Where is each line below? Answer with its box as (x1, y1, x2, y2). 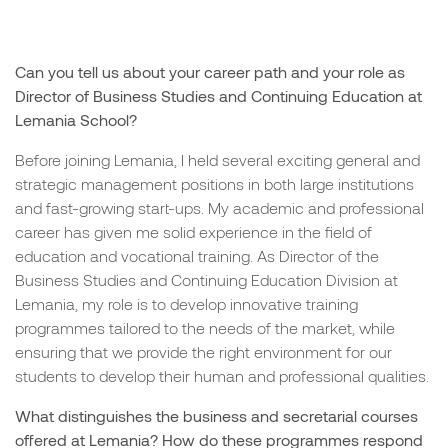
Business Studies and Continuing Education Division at (15, 269, 398, 289)
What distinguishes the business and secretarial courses (15, 405, 418, 425)
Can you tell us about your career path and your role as (15, 61, 405, 81)
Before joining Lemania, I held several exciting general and (15, 149, 420, 169)
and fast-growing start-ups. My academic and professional (15, 197, 424, 217)
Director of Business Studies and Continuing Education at (15, 85, 422, 105)
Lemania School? (15, 109, 137, 129)
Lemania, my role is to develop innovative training (15, 293, 358, 313)
